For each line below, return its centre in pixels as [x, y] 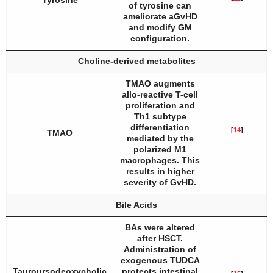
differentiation [160, 127]
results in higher [160, 171]
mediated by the [160, 138]
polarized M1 [160, 149]
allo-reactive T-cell [160, 94]
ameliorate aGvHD [160, 16]
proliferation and [160, 105]
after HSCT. [160, 238]
